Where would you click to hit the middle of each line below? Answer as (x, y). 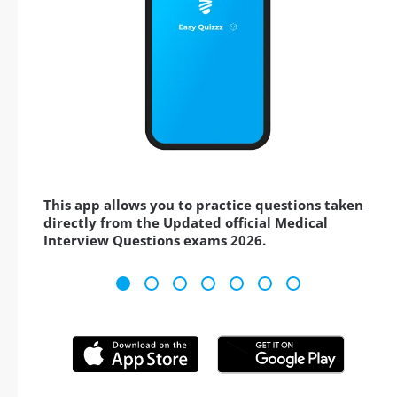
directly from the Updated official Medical (186, 223)
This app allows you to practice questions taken (203, 205)
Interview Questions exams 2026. (155, 241)
